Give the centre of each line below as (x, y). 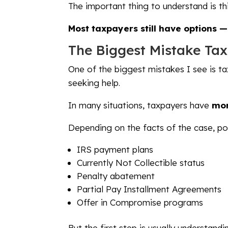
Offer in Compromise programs (140, 202)
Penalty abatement (116, 176)
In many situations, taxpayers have (140, 105)
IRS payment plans (115, 149)
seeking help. (94, 82)
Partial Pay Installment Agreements (149, 189)
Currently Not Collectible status (141, 162)
